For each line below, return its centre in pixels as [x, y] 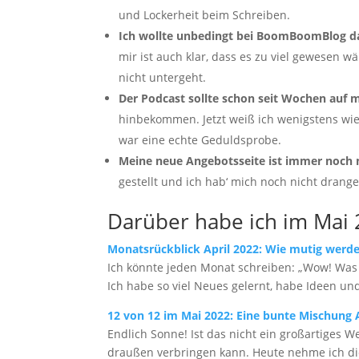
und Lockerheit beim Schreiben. [205, 15]
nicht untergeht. [163, 77]
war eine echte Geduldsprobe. [200, 140]
